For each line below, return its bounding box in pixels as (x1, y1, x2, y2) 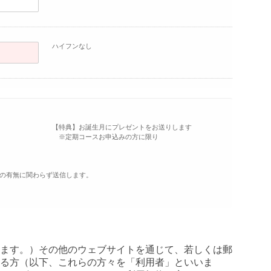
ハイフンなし (52, 42, 93, 50)
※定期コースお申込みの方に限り (52, 132, 158, 140)
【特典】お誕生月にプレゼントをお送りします (52, 123, 192, 131)
